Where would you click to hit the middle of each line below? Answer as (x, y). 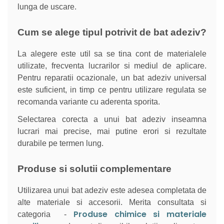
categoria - (45, 214)
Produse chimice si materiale (140, 214)
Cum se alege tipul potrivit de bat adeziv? (112, 32)
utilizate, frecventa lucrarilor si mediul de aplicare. (112, 66)
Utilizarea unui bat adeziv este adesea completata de (112, 190)
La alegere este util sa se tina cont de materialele (112, 54)
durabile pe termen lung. (60, 143)
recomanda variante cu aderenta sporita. (89, 102)
